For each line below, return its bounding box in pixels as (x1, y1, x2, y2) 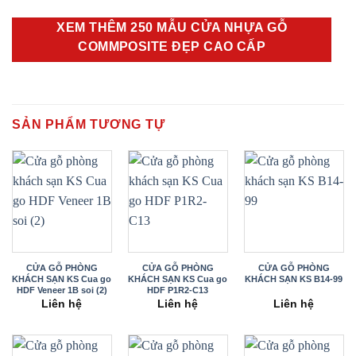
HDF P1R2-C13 (147, 284, 209, 295)
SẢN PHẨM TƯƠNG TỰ (12, 117, 165, 131)
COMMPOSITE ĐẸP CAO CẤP (78, 40, 266, 54)
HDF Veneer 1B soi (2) (16, 284, 107, 295)
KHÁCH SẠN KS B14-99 (245, 273, 343, 284)
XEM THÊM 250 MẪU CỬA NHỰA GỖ (56, 21, 288, 35)
